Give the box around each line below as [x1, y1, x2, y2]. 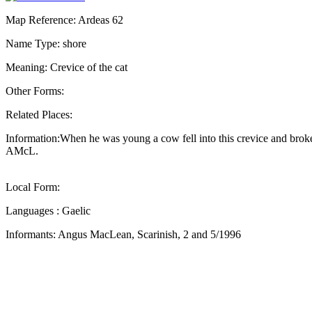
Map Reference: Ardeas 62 [6, 13, 123, 26]
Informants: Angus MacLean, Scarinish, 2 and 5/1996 [6, 228, 241, 240]
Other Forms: [6, 84, 64, 97]
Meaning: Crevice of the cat [6, 61, 127, 73]
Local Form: [6, 180, 60, 193]
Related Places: [6, 108, 72, 120]
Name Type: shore [6, 37, 86, 49]
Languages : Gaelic [6, 204, 91, 217]
